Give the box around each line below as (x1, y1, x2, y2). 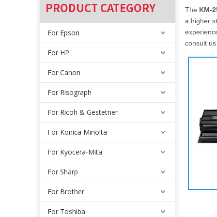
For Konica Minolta (47, 127, 107, 137)
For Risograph (47, 88, 92, 97)
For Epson (47, 28, 79, 37)
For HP (47, 48, 69, 57)
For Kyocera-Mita (47, 147, 102, 156)
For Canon (47, 68, 80, 77)
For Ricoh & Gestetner (47, 108, 118, 117)
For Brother (47, 187, 84, 196)
